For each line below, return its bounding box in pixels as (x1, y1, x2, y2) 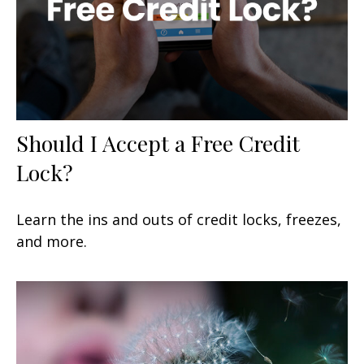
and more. (16, 231, 87, 251)
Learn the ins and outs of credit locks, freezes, (16, 209, 341, 229)
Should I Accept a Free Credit (16, 128, 300, 158)
